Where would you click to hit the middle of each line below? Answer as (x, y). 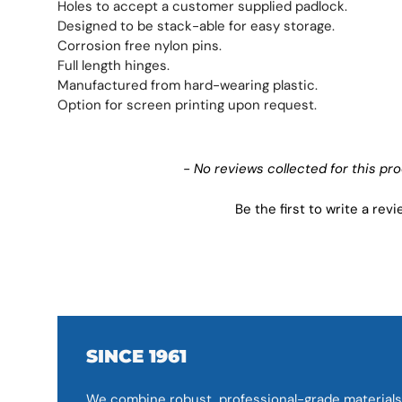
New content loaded (123, 168)
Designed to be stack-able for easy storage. (196, 26)
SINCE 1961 (136, 357)
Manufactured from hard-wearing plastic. (188, 86)
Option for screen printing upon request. (187, 105)
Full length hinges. (114, 66)
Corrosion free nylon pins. (140, 46)
